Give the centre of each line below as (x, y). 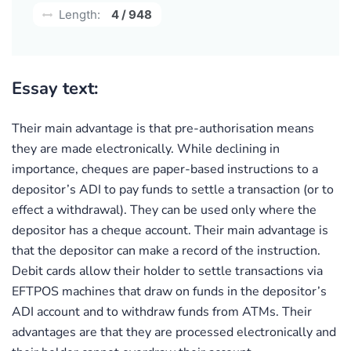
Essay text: (55, 88)
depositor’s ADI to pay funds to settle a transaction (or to (173, 189)
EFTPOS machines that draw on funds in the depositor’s (169, 291)
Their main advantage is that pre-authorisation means (163, 128)
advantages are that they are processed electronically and (174, 332)
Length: (78, 14)
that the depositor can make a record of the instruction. (166, 250)
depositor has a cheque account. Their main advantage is (170, 230)
